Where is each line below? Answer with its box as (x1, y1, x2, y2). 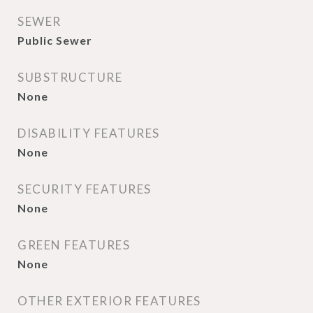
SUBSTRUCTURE (17, 70, 122, 85)
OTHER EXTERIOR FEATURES (17, 293, 201, 308)
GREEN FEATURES (17, 238, 130, 252)
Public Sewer (17, 34, 92, 47)
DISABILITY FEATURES (17, 126, 160, 140)
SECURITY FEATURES (17, 182, 152, 196)
